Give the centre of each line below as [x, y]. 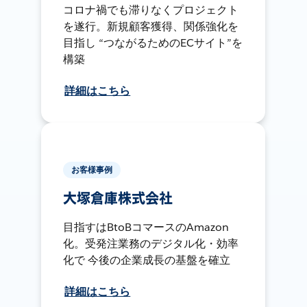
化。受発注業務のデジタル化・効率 [151, 243]
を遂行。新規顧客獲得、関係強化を [151, 26]
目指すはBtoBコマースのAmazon [146, 227]
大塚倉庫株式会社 [118, 198]
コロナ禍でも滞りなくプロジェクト [151, 10]
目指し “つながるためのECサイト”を [153, 42]
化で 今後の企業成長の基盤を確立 [147, 260]
